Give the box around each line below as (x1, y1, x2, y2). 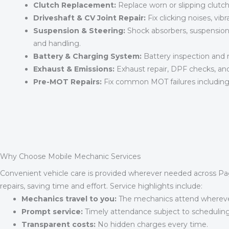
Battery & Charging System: (33, 52, 142, 61)
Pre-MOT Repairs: (33, 77, 102, 87)
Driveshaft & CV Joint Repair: (33, 13, 146, 23)
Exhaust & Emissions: (33, 64, 114, 74)
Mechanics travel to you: (21, 194, 117, 204)
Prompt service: (21, 207, 83, 217)
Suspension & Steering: (33, 26, 125, 36)
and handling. (33, 39, 81, 49)
